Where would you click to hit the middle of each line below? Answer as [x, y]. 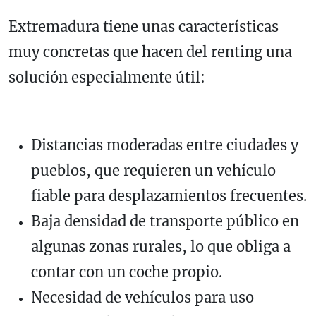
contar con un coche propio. [127, 272]
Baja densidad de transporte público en [165, 221]
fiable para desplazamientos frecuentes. [169, 195]
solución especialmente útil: [107, 77]
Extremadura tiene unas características [144, 26]
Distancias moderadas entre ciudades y [165, 145]
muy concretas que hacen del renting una [150, 51]
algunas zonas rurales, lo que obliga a [161, 246]
